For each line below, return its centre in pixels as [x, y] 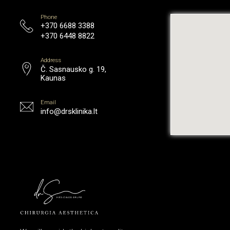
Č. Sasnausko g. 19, [74, 69]
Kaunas [53, 78]
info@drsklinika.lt [69, 112]
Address [51, 60]
